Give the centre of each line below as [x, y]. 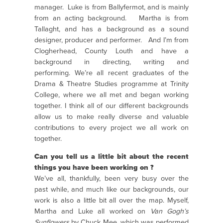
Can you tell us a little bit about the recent [111, 157]
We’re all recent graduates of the [132, 73]
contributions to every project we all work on [111, 128]
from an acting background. [87, 18]
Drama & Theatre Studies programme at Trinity [111, 84]
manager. [51, 7]
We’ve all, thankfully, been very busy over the [111, 179]
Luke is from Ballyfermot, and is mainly [128, 7]
